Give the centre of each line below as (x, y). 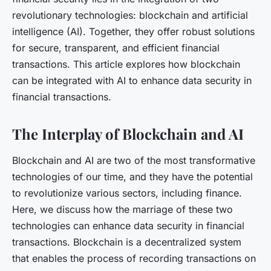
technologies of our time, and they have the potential (132, 176)
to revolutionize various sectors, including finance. (127, 193)
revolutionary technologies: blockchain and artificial (130, 15)
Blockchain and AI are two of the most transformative (134, 160)
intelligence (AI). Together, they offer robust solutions (133, 31)
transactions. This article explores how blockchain (126, 64)
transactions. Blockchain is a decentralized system (127, 242)
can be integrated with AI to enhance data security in (132, 80)
